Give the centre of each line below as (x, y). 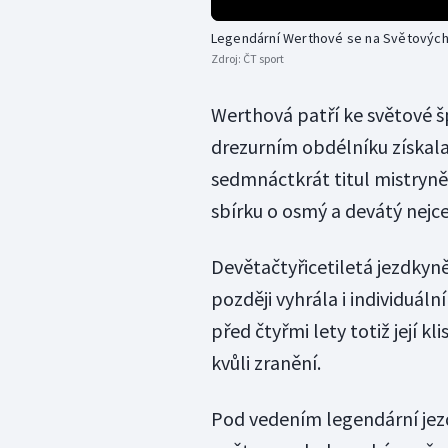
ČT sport (263, 58)
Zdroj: (226, 58)
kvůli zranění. (265, 362)
